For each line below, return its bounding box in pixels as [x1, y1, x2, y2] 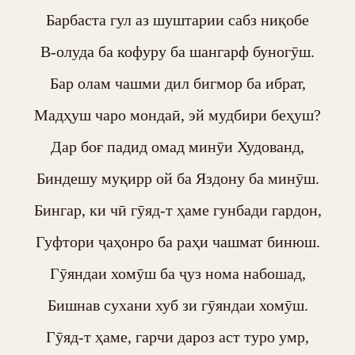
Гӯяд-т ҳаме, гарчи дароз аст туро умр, [46, 328, 309, 345]
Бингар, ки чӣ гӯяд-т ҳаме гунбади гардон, [33, 201, 322, 219]
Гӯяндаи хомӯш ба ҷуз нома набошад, [49, 265, 306, 282]
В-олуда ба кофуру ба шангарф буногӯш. [40, 43, 315, 60]
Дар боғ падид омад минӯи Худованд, [51, 138, 304, 155]
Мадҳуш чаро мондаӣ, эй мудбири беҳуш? [34, 106, 321, 124]
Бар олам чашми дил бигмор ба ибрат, [49, 74, 306, 92]
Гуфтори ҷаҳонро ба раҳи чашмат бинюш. [35, 233, 320, 250]
